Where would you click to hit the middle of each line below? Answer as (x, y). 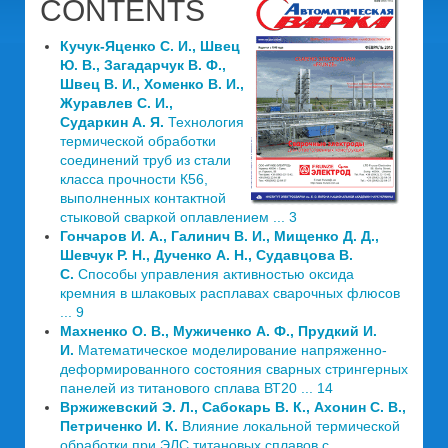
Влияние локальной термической (291, 426)
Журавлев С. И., (116, 103)
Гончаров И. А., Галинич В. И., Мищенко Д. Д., (219, 236)
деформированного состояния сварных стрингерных (234, 369)
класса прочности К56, (134, 179)
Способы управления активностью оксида (216, 274)
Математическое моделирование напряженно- (232, 350)
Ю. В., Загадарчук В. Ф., (143, 65)
